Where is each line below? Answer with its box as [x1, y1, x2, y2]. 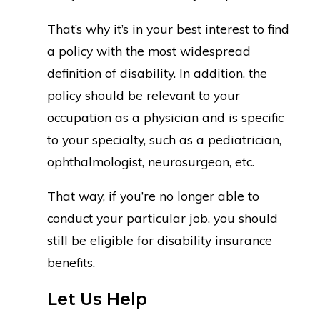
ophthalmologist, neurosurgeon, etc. [46, 153, 254, 169]
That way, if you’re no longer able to [46, 188, 259, 204]
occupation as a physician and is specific [46, 109, 284, 125]
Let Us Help [46, 288, 147, 309]
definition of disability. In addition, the [46, 64, 267, 81]
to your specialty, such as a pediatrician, [46, 131, 281, 147]
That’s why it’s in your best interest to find [46, 20, 289, 36]
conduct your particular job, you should [46, 210, 278, 226]
